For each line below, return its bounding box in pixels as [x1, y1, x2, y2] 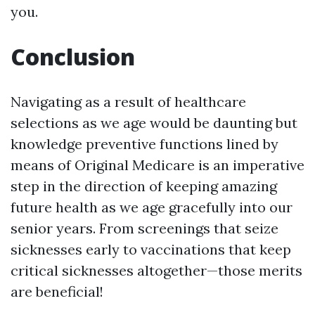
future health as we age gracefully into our [11, 198, 292, 216]
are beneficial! [11, 283, 103, 300]
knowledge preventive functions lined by [11, 135, 278, 153]
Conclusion [11, 41, 135, 72]
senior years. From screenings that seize [11, 219, 278, 237]
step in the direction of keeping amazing [11, 177, 277, 195]
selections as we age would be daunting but [11, 114, 297, 131]
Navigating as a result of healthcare [11, 93, 246, 110]
